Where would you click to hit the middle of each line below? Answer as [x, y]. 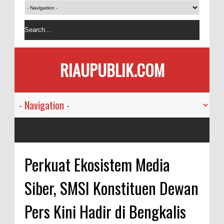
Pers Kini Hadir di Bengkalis [105, 211]
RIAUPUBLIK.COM [112, 70]
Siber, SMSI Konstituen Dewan [111, 188]
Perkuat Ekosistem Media [97, 164]
